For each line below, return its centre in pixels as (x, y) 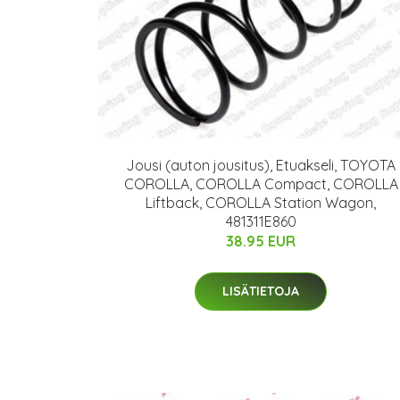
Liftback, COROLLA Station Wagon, (261, 202)
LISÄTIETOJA (261, 291)
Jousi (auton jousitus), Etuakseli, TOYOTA (261, 165)
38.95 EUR (261, 241)
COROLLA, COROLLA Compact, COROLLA (261, 183)
